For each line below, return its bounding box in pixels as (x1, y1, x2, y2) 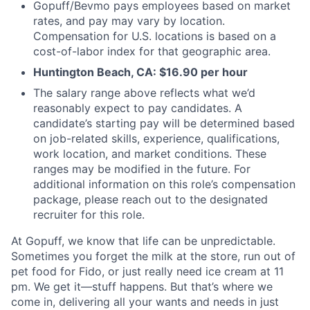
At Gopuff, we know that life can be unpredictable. (11, 233, 275, 248)
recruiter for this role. (33, 207, 145, 221)
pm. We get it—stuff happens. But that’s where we (11, 279, 273, 293)
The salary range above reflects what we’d (33, 85, 255, 100)
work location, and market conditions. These (33, 146, 266, 161)
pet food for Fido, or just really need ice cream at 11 (11, 264, 284, 278)
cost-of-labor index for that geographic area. (33, 44, 271, 58)
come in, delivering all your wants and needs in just (11, 294, 279, 309)
